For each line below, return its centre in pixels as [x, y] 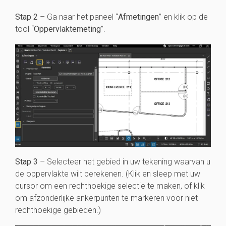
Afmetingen [138, 17]
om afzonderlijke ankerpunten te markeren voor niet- [108, 198]
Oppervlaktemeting [67, 29]
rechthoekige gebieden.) [58, 210]
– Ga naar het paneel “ [78, 17]
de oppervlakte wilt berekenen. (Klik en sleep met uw [108, 174]
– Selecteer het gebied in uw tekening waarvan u [124, 162]
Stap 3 [26, 162]
